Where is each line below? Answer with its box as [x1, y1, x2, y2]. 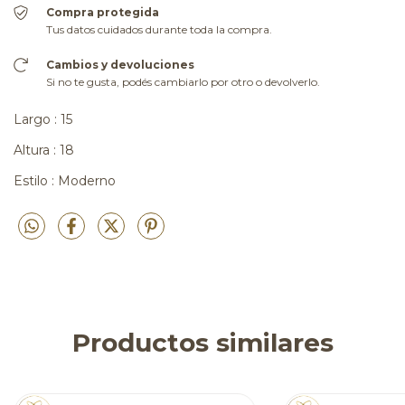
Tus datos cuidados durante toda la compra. [45, 22, 272, 36]
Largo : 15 [14, 110, 72, 127]
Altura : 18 [14, 141, 74, 158]
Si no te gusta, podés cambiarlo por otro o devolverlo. [45, 74, 320, 89]
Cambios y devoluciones [45, 57, 194, 71]
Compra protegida [45, 5, 159, 19]
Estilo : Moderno [14, 172, 116, 189]
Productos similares [71, 326, 334, 358]
